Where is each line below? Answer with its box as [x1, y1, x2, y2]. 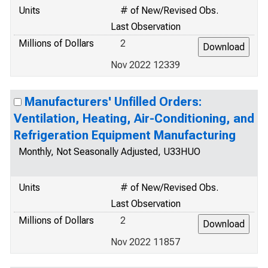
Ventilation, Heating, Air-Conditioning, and [14, 111, 254, 126]
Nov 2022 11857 [111, 236, 180, 248]
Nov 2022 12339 [111, 59, 180, 71]
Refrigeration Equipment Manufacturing [14, 128, 236, 142]
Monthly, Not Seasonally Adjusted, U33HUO [19, 146, 200, 157]
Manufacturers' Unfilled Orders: [25, 95, 202, 109]
